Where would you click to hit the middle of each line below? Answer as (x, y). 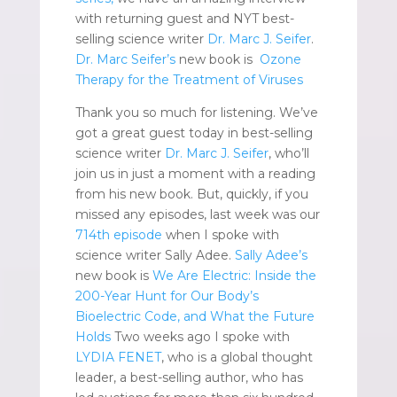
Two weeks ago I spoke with (200, 336)
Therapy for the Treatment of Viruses (189, 79)
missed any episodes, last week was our (197, 214)
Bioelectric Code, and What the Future (195, 316)
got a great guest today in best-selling (194, 132)
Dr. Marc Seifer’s (125, 59)
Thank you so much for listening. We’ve (196, 112)
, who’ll (288, 153)
